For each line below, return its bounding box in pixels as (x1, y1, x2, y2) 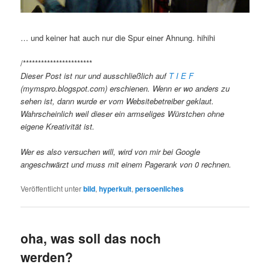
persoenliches (135, 183, 184, 195)
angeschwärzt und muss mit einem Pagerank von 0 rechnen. (20, 159, 232, 170)
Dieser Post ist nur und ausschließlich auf (20, 70, 169, 81)
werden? (20, 248, 74, 266)
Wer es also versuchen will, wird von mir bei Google (20, 146, 201, 157)
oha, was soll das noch (20, 229, 162, 248)
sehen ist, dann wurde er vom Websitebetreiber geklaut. (20, 95, 215, 107)
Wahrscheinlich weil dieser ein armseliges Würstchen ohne (20, 108, 225, 119)
